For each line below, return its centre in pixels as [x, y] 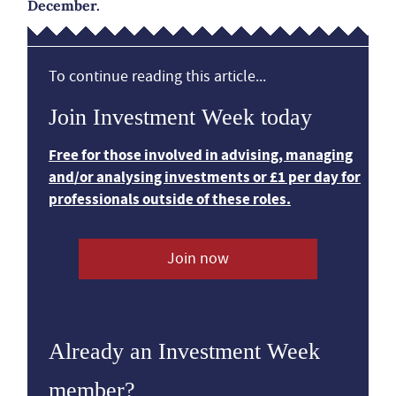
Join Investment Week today [180, 117]
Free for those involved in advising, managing [201, 155]
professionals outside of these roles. [170, 199]
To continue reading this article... [157, 76]
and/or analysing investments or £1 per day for [205, 177]
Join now [198, 259]
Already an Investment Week [184, 351]
